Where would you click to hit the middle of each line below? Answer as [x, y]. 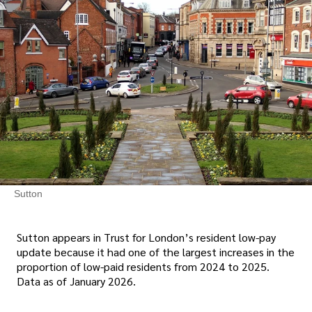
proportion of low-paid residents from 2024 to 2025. [143, 266]
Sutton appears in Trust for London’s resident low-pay [146, 237]
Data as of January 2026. [76, 281]
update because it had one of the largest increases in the [156, 251]
